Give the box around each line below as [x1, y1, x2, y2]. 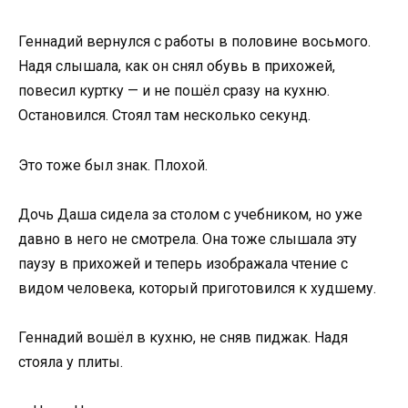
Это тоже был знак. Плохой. [18, 156, 208, 174]
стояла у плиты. [18, 352, 123, 371]
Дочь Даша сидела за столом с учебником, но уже [18, 205, 362, 223]
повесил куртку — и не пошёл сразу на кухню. [18, 82, 330, 100]
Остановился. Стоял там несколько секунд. [18, 107, 311, 125]
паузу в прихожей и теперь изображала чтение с [18, 254, 348, 272]
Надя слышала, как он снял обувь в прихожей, [18, 57, 335, 76]
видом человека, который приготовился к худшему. [18, 279, 376, 297]
